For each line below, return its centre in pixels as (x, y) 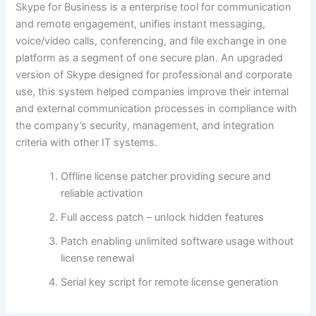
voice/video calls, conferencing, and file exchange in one (151, 41)
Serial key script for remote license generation (170, 282)
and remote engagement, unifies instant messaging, (141, 24)
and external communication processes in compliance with (157, 109)
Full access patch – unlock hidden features (163, 217)
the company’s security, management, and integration (145, 126)
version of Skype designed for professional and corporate (154, 75)
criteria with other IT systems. (87, 143)
